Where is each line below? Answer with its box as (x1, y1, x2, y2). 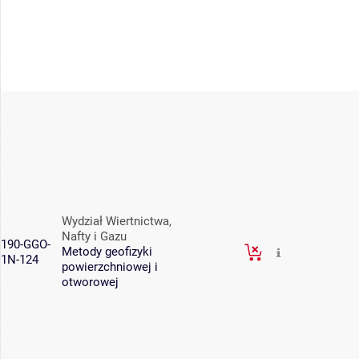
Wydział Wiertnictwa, (62, 214, 171, 229)
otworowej (62, 275, 119, 290)
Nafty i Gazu (62, 229, 127, 244)
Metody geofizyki (62, 244, 152, 260)
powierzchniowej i (62, 260, 158, 275)
